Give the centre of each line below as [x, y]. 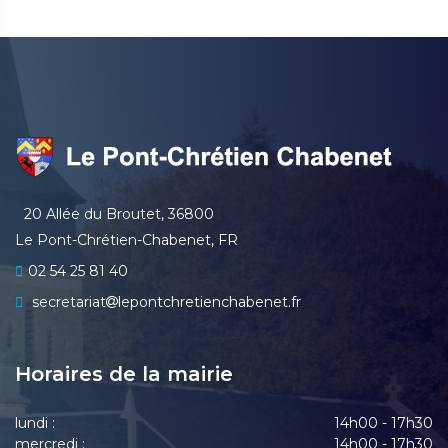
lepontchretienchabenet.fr [209, 302]
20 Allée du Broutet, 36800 [117, 214]
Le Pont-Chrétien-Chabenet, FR [126, 240]
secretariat [67, 302]
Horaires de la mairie [124, 374]
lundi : [35, 423]
